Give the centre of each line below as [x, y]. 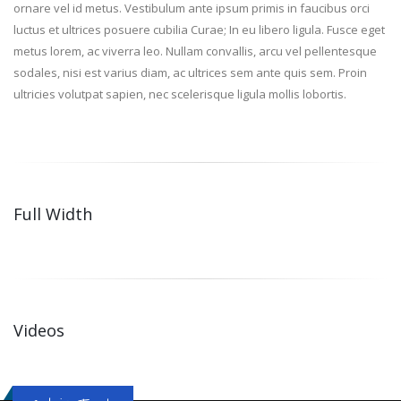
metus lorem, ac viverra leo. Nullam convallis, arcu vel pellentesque [195, 51]
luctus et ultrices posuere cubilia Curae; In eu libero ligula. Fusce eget [199, 30]
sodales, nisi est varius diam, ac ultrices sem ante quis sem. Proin [190, 73]
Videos [39, 330]
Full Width [53, 214]
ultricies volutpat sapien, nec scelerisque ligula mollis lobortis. [180, 94]
